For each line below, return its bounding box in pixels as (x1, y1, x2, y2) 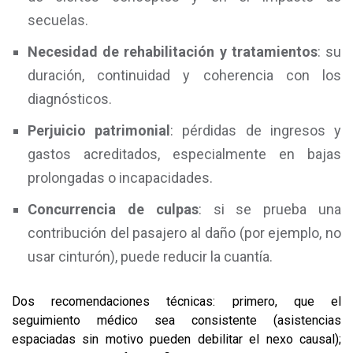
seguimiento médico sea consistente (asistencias (12, 313, 341, 328)
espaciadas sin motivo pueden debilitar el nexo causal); (12, 332, 341, 347)
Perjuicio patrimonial (28, 122, 171, 139)
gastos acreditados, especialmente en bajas (28, 146, 341, 162)
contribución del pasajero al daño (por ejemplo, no (28, 225, 341, 241)
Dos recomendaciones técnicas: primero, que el (12, 294, 341, 309)
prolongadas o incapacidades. (28, 169, 213, 186)
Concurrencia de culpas (28, 201, 199, 217)
